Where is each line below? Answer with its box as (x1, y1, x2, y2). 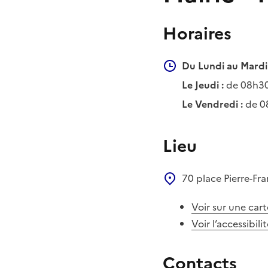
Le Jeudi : (182, 77, 224, 92)
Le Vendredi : (182, 96, 243, 111)
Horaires (163, 20, 232, 46)
